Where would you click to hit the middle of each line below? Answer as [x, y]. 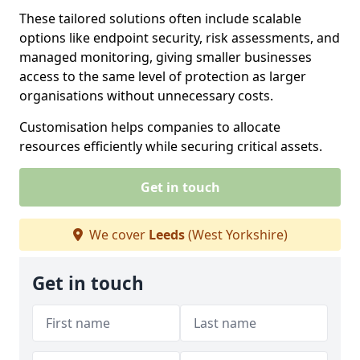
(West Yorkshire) [236, 235]
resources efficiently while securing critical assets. [171, 146]
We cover [117, 235]
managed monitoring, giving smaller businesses [166, 57]
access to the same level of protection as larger [163, 76]
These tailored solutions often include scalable [160, 18]
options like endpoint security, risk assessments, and [180, 38]
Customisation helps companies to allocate [150, 127]
